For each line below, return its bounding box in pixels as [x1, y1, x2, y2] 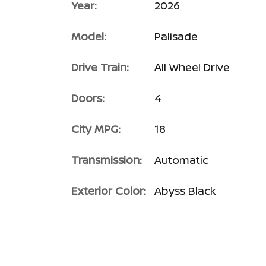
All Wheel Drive [154, 60, 230, 74]
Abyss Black [154, 183, 216, 198]
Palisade [154, 29, 198, 43]
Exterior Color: [71, 183, 146, 198]
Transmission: [71, 153, 142, 167]
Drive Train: [71, 60, 129, 74]
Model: [71, 29, 106, 43]
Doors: [71, 91, 104, 105]
